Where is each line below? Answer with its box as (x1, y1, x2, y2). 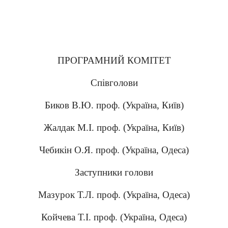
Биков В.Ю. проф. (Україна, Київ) (44, 100, 184, 110)
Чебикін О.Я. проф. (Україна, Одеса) (39, 145, 189, 155)
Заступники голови (75, 167, 153, 178)
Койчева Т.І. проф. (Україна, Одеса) (41, 212, 187, 222)
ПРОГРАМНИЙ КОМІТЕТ (57, 55, 171, 66)
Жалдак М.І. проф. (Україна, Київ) (44, 122, 184, 133)
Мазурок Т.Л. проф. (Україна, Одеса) (38, 189, 190, 200)
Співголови (90, 77, 138, 88)
